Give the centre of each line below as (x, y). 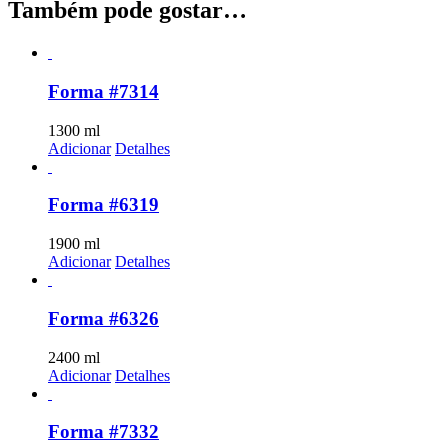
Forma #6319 (103, 205)
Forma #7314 (103, 91)
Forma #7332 (103, 432)
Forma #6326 (103, 318)
